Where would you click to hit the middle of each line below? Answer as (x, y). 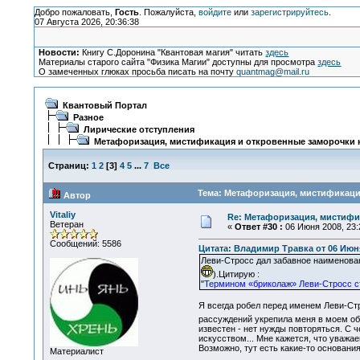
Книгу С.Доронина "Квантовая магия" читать (173, 52)
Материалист (76, 351)
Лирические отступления (139, 129)
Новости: (59, 52)
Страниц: (68, 166)
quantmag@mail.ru (273, 72)
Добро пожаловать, (74, 12)
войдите (215, 12)
